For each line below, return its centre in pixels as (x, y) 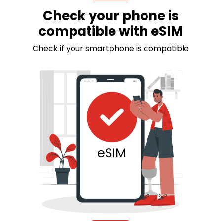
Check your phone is (110, 16)
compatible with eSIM (110, 31)
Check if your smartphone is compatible (110, 49)
